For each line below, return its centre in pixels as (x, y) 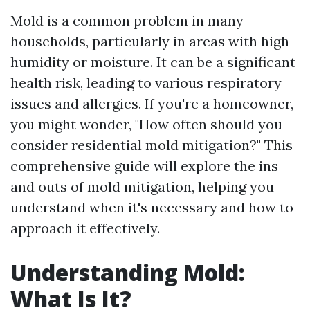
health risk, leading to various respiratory (146, 83)
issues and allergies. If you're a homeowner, (152, 103)
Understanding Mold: (128, 272)
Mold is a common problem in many (127, 20)
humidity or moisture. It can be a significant (153, 62)
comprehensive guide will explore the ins (144, 166)
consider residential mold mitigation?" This (152, 145)
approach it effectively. (85, 228)
